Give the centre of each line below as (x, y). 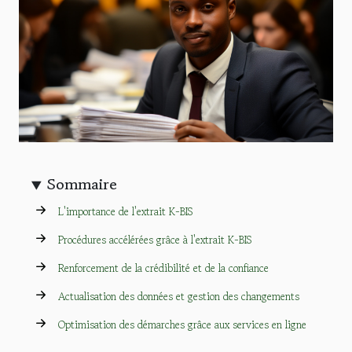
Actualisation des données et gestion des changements (179, 296)
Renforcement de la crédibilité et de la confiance (163, 268)
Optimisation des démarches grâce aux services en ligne (182, 324)
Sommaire (82, 184)
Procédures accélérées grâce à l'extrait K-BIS (155, 240)
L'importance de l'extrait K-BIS (126, 211)
